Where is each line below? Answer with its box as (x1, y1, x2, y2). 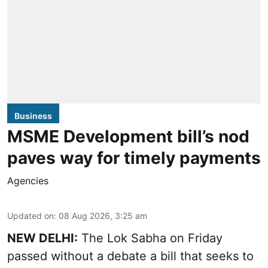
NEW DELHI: (7, 231, 78, 246)
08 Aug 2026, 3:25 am (59, 211, 147, 221)
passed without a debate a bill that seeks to (7, 249, 254, 264)
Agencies (7, 175, 48, 187)
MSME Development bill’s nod (7, 126, 249, 147)
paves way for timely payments (7, 148, 261, 169)
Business (14, 111, 52, 121)
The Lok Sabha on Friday (78, 231, 223, 246)
